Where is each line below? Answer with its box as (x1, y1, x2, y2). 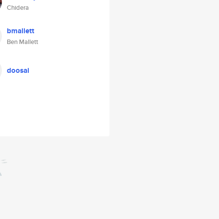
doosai (7, 65, 29, 76)
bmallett (7, 25, 34, 36)
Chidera (7, 3, 29, 12)
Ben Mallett (7, 37, 38, 46)
